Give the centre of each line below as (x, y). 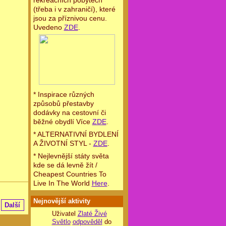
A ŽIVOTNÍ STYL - (63, 144)
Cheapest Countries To (70, 174)
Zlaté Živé (92, 214)
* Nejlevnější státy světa (71, 156)
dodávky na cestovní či (69, 113)
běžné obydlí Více (63, 122)
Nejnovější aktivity (62, 201)
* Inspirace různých (64, 95)
